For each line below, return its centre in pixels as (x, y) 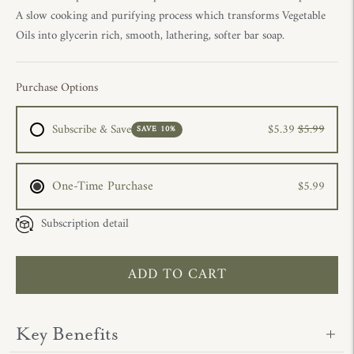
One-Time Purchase (102, 186)
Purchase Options (57, 88)
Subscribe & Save (91, 130)
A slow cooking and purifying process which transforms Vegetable (171, 16)
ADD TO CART (177, 274)
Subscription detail (85, 224)
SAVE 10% (157, 129)
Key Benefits (67, 334)
